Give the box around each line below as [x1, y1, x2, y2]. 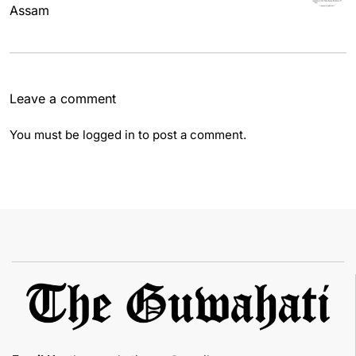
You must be [10, 127, 83, 143]
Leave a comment [10, 91, 116, 107]
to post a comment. [135, 127, 246, 143]
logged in [83, 127, 135, 143]
